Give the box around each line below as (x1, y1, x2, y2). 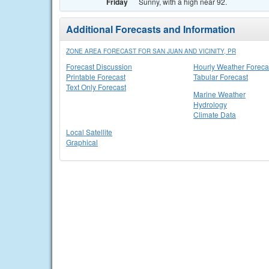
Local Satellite (66, 127, 112, 137)
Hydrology (193, 99, 227, 109)
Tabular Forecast (193, 71, 248, 82)
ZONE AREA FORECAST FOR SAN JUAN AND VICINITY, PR (66, 47, 236, 55)
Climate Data (193, 109, 236, 119)
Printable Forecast (66, 71, 125, 82)
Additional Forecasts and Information (66, 22, 235, 36)
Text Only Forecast (66, 82, 126, 92)
